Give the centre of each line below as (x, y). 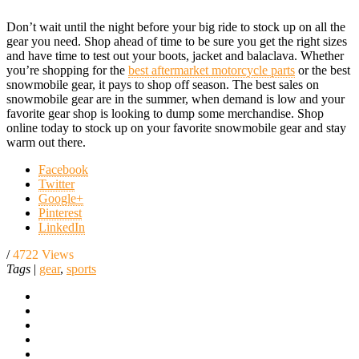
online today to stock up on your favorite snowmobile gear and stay (176, 127)
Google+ (61, 198)
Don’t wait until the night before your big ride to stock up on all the (176, 26)
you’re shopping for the (67, 70)
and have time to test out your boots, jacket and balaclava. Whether (175, 55)
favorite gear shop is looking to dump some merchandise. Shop (165, 113)
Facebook (63, 169)
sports (81, 268)
